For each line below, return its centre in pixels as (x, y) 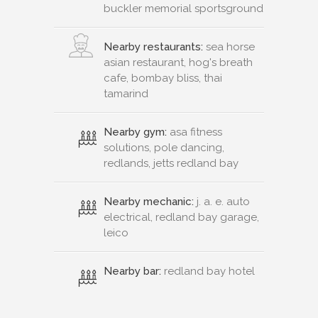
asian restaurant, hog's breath (178, 62)
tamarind (126, 93)
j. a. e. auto (222, 201)
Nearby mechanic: (149, 201)
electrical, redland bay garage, (181, 217)
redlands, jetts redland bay (171, 163)
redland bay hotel (208, 271)
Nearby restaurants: (153, 46)
